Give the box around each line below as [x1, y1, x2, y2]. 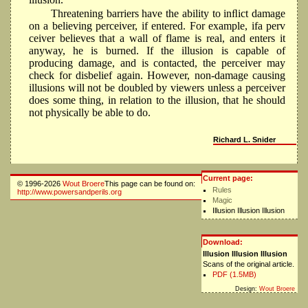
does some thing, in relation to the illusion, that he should [29, 94, 285, 107]
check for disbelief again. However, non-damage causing [29, 69, 285, 82]
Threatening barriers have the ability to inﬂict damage [51, 8, 285, 20]
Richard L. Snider [212, 135, 276, 144]
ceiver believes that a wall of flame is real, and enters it [29, 32, 285, 45]
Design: [235, 285, 259, 293]
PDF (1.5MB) [212, 269, 256, 278]
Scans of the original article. [203, 259, 294, 268]
